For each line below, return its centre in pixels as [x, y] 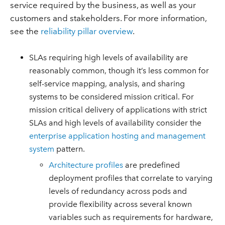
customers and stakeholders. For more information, [108, 18]
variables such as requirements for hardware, [131, 217]
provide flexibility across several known [121, 204]
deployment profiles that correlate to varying [131, 178]
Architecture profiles [86, 165]
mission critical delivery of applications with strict [118, 109]
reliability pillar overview [86, 31]
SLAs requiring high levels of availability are [109, 57]
